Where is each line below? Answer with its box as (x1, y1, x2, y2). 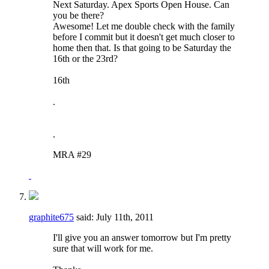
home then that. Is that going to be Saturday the (53, 42, 231, 53)
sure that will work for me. (53, 243, 153, 253)
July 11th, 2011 (96, 211, 154, 222)
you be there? (53, 10, 104, 20)
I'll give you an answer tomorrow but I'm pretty (53, 232, 231, 243)
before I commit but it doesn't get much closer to (53, 31, 235, 42)
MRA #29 (53, 149, 91, 160)
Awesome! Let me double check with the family (53, 20, 235, 31)
